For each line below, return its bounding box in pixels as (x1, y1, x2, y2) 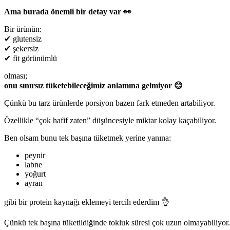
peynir (25, 151, 45, 160)
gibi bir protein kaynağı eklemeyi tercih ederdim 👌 (4, 198, 169, 207)
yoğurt (25, 169, 46, 179)
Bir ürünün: (4, 25, 42, 34)
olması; (4, 71, 27, 81)
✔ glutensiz (4, 34, 42, 44)
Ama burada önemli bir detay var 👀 (4, 7, 131, 16)
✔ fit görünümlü (4, 54, 57, 63)
